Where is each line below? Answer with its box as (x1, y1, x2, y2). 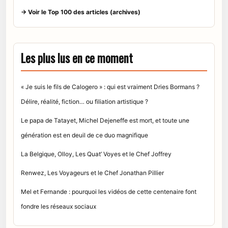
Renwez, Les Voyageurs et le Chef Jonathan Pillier (21, 168, 164, 177)
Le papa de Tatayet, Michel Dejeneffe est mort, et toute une (21, 116, 189, 124)
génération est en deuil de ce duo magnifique (21, 131, 148, 139)
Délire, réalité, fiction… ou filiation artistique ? (21, 97, 148, 105)
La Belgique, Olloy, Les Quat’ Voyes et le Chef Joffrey (21, 150, 172, 158)
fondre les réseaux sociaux (21, 202, 96, 210)
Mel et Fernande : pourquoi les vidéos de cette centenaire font (21, 187, 196, 195)
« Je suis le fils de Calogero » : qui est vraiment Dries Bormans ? (21, 82, 199, 91)
